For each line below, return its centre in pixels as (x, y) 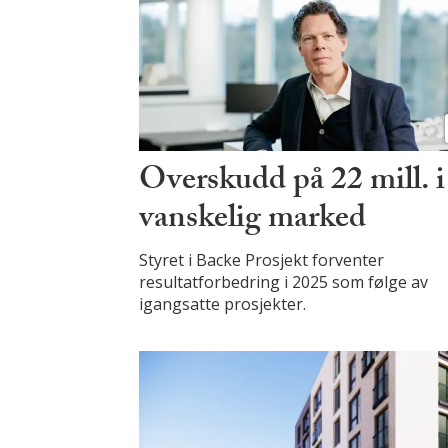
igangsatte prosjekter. (223, 304)
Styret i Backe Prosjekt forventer (262, 260)
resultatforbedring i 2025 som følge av (284, 282)
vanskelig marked (253, 221)
